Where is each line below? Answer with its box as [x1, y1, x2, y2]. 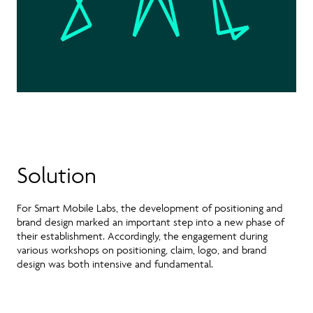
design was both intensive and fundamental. [17, 257, 213, 271]
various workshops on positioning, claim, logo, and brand [17, 243, 267, 257]
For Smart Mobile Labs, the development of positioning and [17, 201, 283, 215]
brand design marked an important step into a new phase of [17, 215, 284, 229]
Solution [17, 161, 96, 189]
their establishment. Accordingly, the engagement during [17, 229, 268, 243]
